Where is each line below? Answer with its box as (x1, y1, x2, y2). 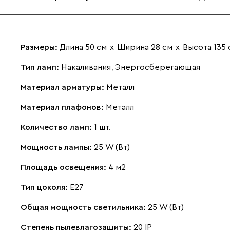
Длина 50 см (60, 43, 107, 51)
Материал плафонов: (21, 103, 106, 111)
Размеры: (21, 43, 60, 51)
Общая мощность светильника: (21, 203, 148, 212)
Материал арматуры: (21, 83, 106, 91)
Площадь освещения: (21, 163, 108, 171)
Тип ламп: (21, 63, 61, 71)
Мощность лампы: (21, 143, 94, 151)
